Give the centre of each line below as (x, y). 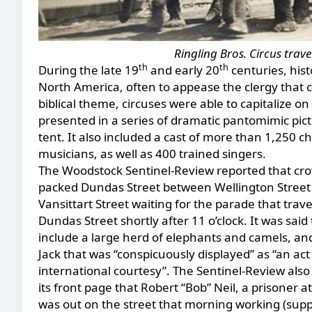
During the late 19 (88, 70)
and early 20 (184, 70)
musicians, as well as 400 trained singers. (152, 154)
